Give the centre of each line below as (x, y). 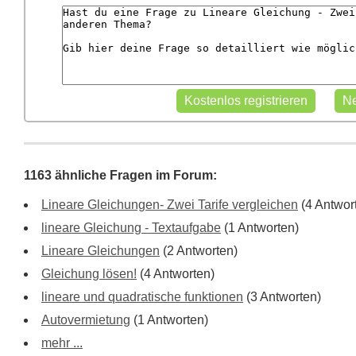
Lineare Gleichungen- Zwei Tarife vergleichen (170, 205)
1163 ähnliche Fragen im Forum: (120, 175)
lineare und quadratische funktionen (142, 297)
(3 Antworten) (282, 297)
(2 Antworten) (199, 251)
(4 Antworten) (176, 274)
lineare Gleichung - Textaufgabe (131, 228)
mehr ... (62, 343)
